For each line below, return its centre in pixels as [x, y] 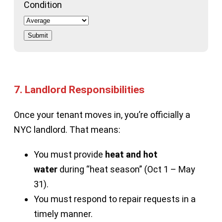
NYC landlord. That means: [67, 129]
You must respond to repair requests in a [115, 199]
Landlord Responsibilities [85, 89]
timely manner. [63, 214]
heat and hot [131, 154]
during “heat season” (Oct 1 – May [126, 169]
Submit [38, 35]
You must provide [69, 154]
